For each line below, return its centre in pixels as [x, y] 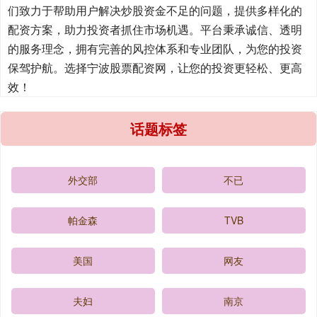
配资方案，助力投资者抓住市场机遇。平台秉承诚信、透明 [155, 30]
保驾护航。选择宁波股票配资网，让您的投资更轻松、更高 [155, 68]
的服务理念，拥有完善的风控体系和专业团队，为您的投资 [155, 49]
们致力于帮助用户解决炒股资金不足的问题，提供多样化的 [155, 11]
